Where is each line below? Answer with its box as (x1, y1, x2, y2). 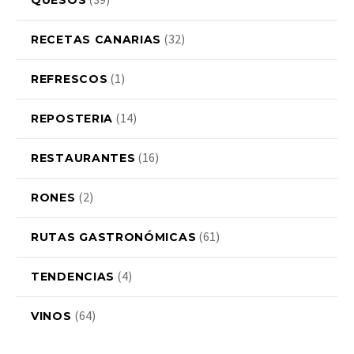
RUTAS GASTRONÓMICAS (31, 230, 197, 245)
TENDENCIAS (31, 269, 115, 284)
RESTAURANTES (31, 151, 136, 166)
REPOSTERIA (31, 111, 113, 126)
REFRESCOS (31, 72, 108, 87)
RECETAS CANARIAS (31, 32, 162, 47)
